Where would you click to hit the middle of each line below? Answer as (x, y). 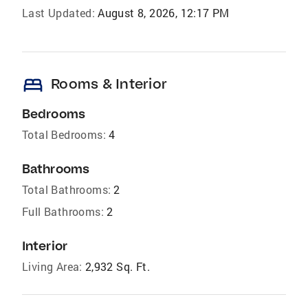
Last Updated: (59, 13)
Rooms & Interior (109, 84)
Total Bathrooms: (67, 190)
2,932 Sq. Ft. (118, 267)
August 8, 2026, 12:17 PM (164, 13)
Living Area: (52, 267)
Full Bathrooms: (63, 212)
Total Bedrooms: (64, 135)
